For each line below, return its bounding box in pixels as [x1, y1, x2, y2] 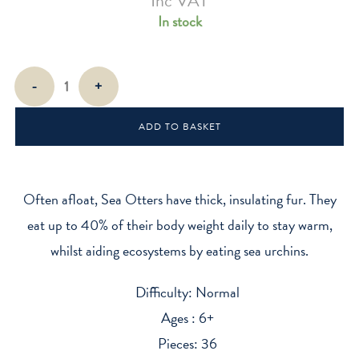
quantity [13, 127, 51, 144]
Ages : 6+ [161, 306, 214, 329]
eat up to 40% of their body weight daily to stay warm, [26, 213, 333, 236]
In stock [157, 10, 202, 32]
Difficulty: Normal [135, 280, 240, 303]
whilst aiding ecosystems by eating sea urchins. [50, 239, 309, 261]
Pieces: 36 [158, 332, 217, 354]
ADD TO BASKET [138, 119, 221, 134]
